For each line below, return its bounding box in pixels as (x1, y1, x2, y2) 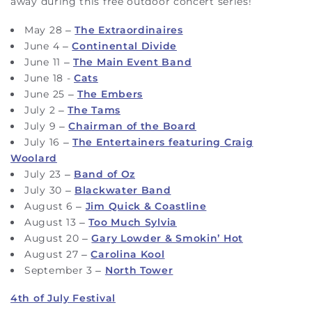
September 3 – (24, 263, 105, 276)
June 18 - (24, 71, 74, 84)
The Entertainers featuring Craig (72, 135, 253, 148)
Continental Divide (72, 39, 177, 52)
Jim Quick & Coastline (85, 199, 207, 212)
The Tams (68, 103, 120, 116)
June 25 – (24, 87, 77, 100)
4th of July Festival (10, 292, 116, 305)
